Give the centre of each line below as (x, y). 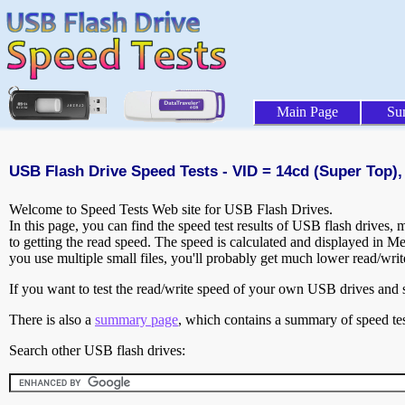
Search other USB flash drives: (97, 351)
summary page (137, 320)
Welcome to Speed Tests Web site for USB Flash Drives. (171, 210)
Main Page (307, 112)
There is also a (52, 320)
